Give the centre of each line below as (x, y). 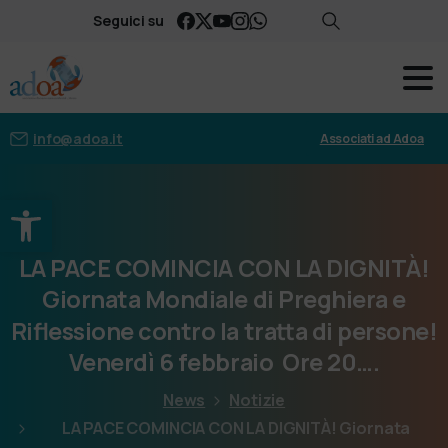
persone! (387, 330)
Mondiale (196, 299)
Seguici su (128, 20)
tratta (275, 330)
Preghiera (333, 299)
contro (177, 330)
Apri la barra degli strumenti (206, 209)
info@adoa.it (78, 138)
